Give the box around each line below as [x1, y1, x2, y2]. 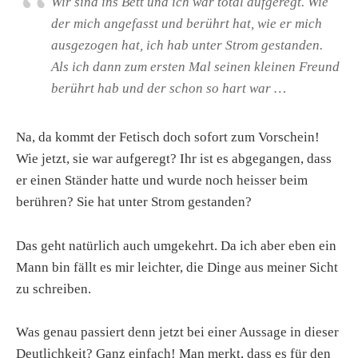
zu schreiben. [16, 280, 91, 296]
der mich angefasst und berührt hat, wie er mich [51, 16, 322, 32]
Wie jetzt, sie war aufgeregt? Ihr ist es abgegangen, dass [16, 151, 332, 167]
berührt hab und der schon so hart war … [51, 81, 286, 97]
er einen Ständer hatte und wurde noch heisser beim [16, 173, 308, 189]
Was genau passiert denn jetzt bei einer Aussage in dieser [16, 324, 339, 340]
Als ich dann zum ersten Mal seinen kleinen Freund [51, 59, 340, 75]
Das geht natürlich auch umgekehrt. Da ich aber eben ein [16, 237, 336, 253]
